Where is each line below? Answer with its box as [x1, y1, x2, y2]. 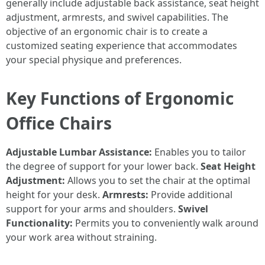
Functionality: [6, 216, 73, 230]
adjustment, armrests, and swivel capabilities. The [6, 10, 228, 24]
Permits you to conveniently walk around [73, 216, 258, 230]
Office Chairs [6, 111, 112, 134]
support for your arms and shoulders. [6, 202, 178, 215]
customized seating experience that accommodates [6, 38, 237, 52]
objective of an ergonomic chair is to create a [6, 24, 208, 38]
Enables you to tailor [152, 145, 246, 159]
